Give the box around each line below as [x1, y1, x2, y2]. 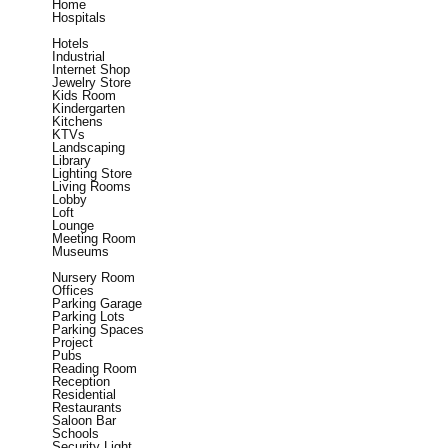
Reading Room [52, 360, 137, 376]
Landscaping [52, 139, 125, 155]
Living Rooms [52, 178, 131, 194]
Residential [52, 386, 116, 402]
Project [52, 334, 93, 350]
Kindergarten [52, 100, 125, 116]
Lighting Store [52, 165, 132, 181]
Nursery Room [52, 269, 135, 285]
